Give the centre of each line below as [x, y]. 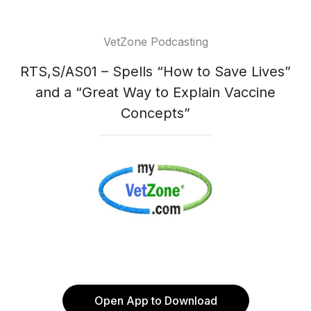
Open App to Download [155, 301]
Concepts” [155, 113]
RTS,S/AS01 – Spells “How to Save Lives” [155, 72]
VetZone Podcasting [155, 42]
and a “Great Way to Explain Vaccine [155, 92]
